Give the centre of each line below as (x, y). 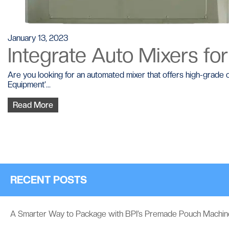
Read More (33, 105)
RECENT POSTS (49, 180)
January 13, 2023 (38, 38)
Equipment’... (29, 84)
